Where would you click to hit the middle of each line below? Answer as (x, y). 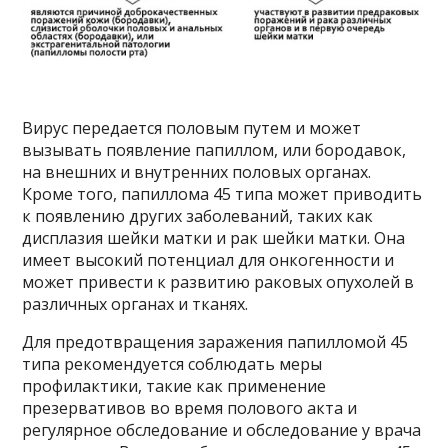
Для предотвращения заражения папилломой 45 (215, 342)
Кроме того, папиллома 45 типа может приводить (222, 194)
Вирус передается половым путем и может (192, 128)
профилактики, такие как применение (174, 386)
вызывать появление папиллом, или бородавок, (214, 150)
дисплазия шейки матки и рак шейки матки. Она (214, 238)
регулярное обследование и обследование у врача (222, 430)
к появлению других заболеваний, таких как (198, 216)
